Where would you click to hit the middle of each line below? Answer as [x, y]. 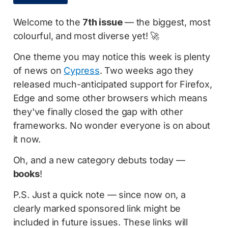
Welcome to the [48, 22]
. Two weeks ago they [147, 70]
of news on [38, 70]
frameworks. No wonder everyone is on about [112, 125]
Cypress [82, 70]
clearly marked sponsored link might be [97, 208]
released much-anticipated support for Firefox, [112, 84]
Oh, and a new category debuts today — [99, 160]
